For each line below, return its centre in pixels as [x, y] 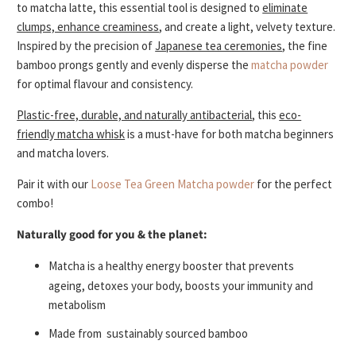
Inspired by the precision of [86, 46]
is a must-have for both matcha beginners [230, 134]
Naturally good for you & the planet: [112, 235]
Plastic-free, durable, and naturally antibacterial [135, 115]
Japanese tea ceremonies [219, 46]
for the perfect [294, 184]
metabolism [77, 305]
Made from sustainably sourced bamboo [150, 334]
